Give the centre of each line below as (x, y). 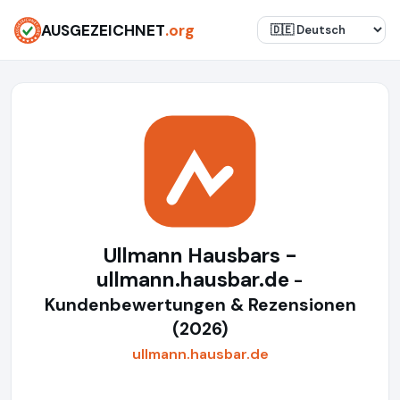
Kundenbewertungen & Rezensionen (200, 305)
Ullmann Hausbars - (200, 255)
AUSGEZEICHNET (103, 30)
